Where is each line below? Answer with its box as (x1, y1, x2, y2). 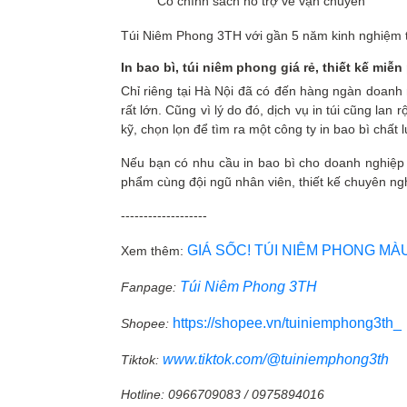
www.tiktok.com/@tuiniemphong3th (163, 352, 389, 367)
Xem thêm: (121, 243, 187, 258)
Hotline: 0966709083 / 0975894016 (121, 387, 324, 402)
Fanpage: (121, 280, 180, 294)
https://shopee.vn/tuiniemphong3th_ (173, 315, 402, 331)
